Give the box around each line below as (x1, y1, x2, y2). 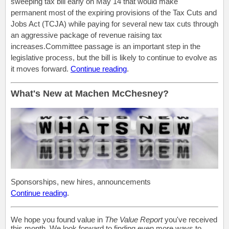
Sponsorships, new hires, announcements (11, 177, 151, 187)
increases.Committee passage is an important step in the (11, 41, 200, 51)
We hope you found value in (11, 215, 105, 224)
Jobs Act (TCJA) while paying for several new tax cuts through (11, 19, 218, 28)
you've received (163, 215, 217, 224)
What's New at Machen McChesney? (11, 88, 169, 99)
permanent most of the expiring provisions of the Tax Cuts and (11, 8, 217, 17)
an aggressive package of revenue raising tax (11, 30, 162, 39)
